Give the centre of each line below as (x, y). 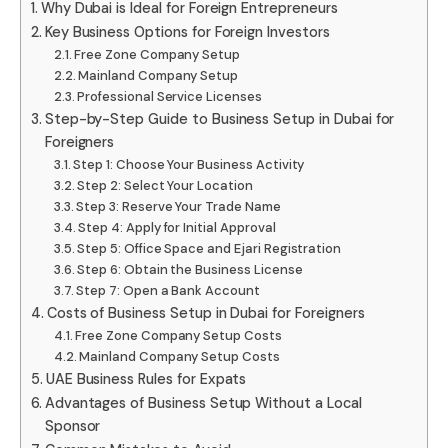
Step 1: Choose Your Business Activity (189, 164)
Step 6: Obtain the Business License (190, 269)
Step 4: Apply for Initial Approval (177, 227)
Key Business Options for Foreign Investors (187, 31)
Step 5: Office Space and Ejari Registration (209, 248)
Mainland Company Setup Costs (179, 356)
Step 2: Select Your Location (165, 185)
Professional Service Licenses (169, 96)
